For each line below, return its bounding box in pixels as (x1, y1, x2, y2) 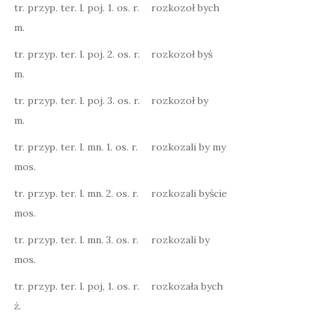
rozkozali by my (151, 141, 226, 153)
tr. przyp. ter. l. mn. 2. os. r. (14, 187, 139, 200)
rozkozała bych (151, 280, 223, 292)
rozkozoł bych (151, 1, 219, 14)
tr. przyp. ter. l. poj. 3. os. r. (14, 94, 140, 107)
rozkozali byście (151, 187, 227, 200)
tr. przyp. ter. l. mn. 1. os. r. (14, 141, 138, 153)
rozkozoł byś (151, 48, 212, 60)
